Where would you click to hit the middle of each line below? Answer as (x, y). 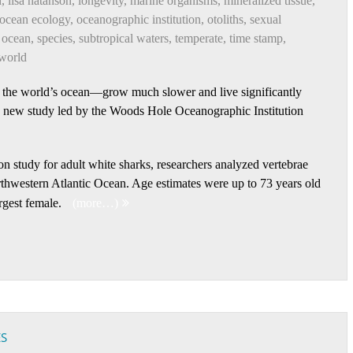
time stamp (256, 38)
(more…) (95, 203)
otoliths (225, 19)
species (55, 38)
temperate (199, 38)
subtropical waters (124, 38)
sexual (266, 19)
